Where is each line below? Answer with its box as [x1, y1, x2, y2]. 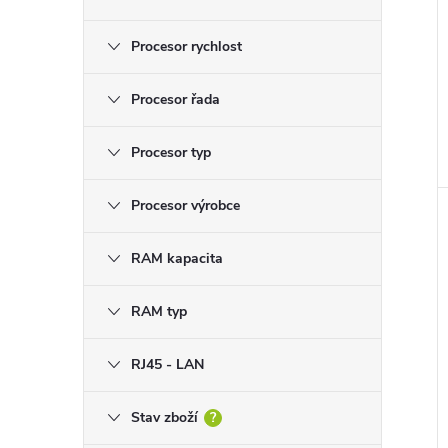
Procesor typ [131, 143, 211, 162]
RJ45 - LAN [131, 355, 204, 374]
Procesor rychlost [131, 37, 242, 56]
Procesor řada [131, 90, 220, 109]
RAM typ [131, 302, 187, 321]
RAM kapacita [131, 249, 223, 268]
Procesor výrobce [131, 196, 240, 215]
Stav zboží [131, 408, 198, 427]
